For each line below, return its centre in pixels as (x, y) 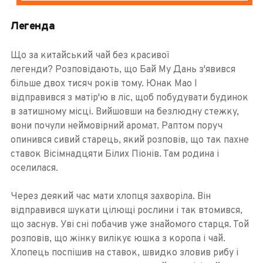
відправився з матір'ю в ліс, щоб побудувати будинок (129, 98)
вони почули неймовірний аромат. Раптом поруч (116, 126)
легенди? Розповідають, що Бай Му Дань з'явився (123, 70)
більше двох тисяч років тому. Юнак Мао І (104, 84)
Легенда (33, 26)
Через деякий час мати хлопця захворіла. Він (110, 196)
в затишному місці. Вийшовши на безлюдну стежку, (124, 112)
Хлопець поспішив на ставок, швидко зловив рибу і (124, 253)
